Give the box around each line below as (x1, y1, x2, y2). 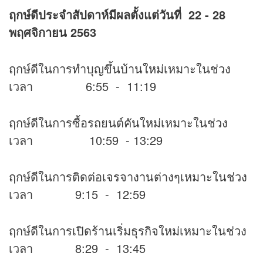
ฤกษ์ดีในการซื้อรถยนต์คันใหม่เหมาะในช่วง (9, 114, 228, 131)
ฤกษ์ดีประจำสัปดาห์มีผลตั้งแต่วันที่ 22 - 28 (9, 6, 225, 23)
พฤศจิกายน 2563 (9, 23, 96, 41)
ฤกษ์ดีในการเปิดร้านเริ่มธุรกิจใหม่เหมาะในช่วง (9, 222, 247, 240)
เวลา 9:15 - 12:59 (9, 186, 146, 203)
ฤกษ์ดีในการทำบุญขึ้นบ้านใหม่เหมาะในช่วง (9, 60, 231, 77)
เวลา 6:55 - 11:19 (9, 77, 156, 95)
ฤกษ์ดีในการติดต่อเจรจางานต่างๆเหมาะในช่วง (9, 168, 247, 186)
